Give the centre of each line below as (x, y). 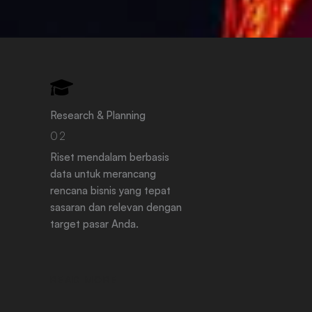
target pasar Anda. (95, 224)
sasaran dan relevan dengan (116, 207)
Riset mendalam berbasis (110, 157)
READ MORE (84, 280)
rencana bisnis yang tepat (111, 190)
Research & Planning (98, 115)
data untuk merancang (103, 174)
